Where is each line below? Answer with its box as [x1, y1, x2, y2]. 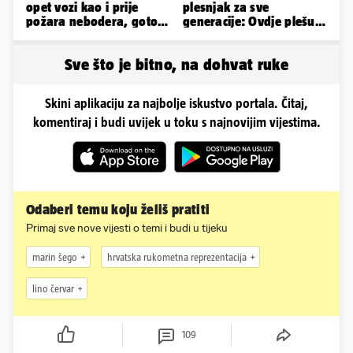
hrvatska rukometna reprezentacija [107, 251, 247, 263]
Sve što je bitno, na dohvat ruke [64, 55, 289, 74]
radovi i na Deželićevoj [26, 28, 154, 43]
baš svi [183, 28, 223, 43]
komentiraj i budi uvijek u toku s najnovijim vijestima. [32, 115, 321, 130]
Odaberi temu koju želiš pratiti [26, 202, 210, 218]
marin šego [32, 251, 77, 263]
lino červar [32, 282, 74, 295]
